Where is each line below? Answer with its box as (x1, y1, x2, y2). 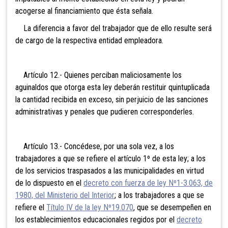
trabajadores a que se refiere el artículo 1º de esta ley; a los (15, 153, 206, 163)
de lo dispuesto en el (15, 178, 83, 188)
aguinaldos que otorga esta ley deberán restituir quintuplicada (15, 82, 210, 92)
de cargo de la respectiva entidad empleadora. (15, 35, 163, 45)
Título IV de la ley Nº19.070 (46, 202, 133, 212)
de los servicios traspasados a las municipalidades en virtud (15, 165, 204, 176)
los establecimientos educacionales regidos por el (15, 214, 177, 224)
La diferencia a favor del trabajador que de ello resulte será (15, 23, 212, 33)
